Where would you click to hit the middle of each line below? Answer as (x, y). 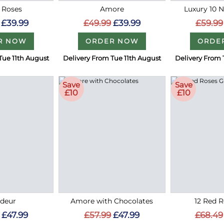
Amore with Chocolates (112, 201)
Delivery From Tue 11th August (112, 58)
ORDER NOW (112, 41)
